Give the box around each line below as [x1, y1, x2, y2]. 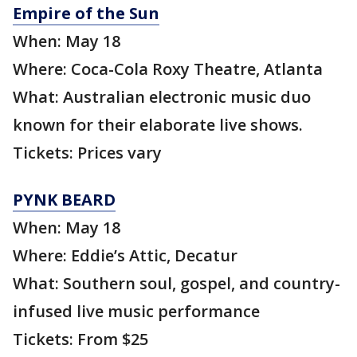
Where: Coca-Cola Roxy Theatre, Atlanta [13, 58, 323, 80]
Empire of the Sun [13, 2, 159, 25]
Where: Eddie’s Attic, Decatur [13, 245, 237, 267]
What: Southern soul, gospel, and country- [13, 273, 340, 295]
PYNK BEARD [13, 189, 116, 211]
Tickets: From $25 [13, 328, 148, 351]
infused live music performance [13, 300, 260, 323]
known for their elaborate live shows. [13, 114, 303, 136]
